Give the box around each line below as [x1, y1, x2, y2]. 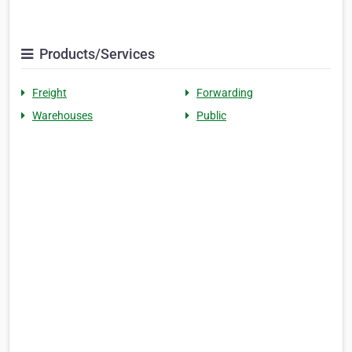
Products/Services [36, 45, 155, 62]
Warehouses [32, 108, 93, 122]
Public [196, 108, 226, 122]
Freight [32, 86, 67, 99]
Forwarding [196, 86, 253, 99]
